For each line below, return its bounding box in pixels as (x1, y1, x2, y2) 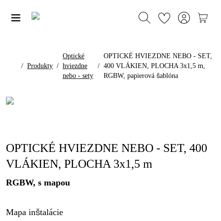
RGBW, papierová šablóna (104, 72, 179, 79)
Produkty (27, 62, 53, 70)
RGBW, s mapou (6, 178, 70, 187)
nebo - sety (63, 72, 93, 79)
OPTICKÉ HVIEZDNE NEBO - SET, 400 (6, 142, 207, 154)
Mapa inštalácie (6, 207, 63, 217)
